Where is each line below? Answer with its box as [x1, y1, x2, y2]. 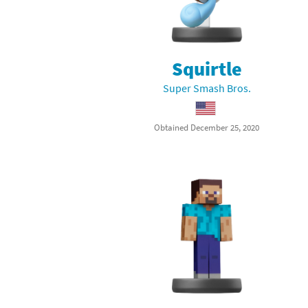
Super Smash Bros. [162, 80, 251, 95]
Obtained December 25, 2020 [154, 121, 260, 133]
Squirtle [171, 56, 242, 81]
